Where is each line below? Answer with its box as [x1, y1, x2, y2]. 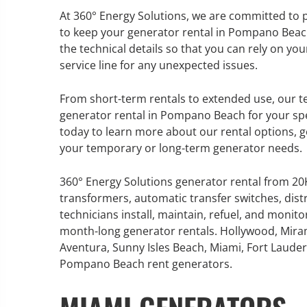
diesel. [8, 188, 41, 204]
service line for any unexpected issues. [60, 58, 258, 73]
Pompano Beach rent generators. [60, 256, 232, 271]
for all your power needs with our [8, 156, 180, 171]
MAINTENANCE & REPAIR [8, 83, 178, 110]
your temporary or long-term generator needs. [60, 140, 302, 156]
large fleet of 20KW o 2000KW [8, 172, 159, 188]
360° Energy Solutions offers [8, 123, 155, 138]
